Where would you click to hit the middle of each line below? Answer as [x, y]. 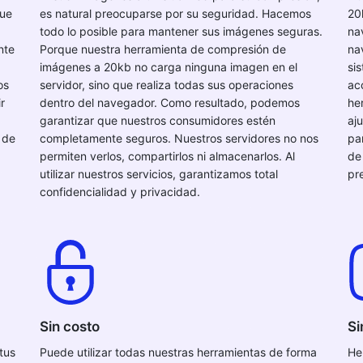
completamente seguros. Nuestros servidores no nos [179, 138]
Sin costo [70, 327]
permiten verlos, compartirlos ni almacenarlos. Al [167, 156]
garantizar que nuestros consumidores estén [158, 120]
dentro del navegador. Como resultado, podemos [170, 102]
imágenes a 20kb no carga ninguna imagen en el [169, 67]
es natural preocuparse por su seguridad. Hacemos [175, 13]
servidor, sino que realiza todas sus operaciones [167, 85]
